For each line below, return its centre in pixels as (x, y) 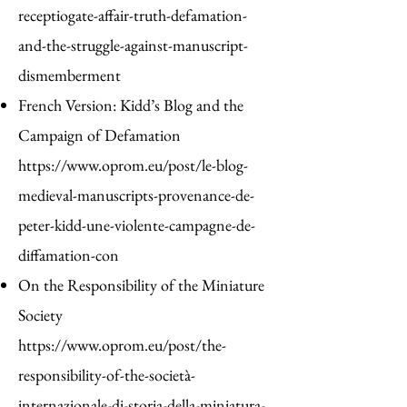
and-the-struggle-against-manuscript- (133, 45)
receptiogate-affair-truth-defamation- (133, 15)
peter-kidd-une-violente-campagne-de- (137, 225)
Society (40, 315)
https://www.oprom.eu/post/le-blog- (133, 165)
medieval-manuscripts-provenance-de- (136, 195)
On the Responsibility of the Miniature (141, 285)
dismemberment (69, 75)
